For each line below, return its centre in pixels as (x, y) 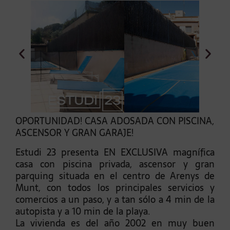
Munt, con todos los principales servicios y (115, 188)
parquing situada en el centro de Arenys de (115, 176)
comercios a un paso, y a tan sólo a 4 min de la (115, 200)
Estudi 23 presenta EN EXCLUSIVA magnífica (115, 152)
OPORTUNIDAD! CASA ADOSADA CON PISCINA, (115, 121)
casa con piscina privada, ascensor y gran (115, 164)
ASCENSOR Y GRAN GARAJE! (74, 133)
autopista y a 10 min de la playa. (83, 212)
